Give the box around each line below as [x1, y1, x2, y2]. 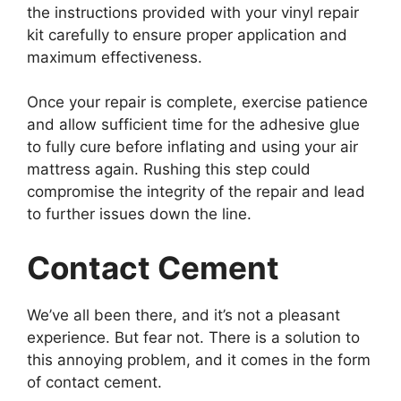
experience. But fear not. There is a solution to [27, 328, 360, 346]
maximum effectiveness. [27, 47, 202, 66]
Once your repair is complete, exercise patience [27, 93, 368, 112]
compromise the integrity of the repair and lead [27, 183, 365, 201]
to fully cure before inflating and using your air [27, 138, 358, 157]
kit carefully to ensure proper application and [27, 25, 347, 44]
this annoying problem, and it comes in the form [27, 350, 371, 369]
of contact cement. [27, 372, 162, 391]
